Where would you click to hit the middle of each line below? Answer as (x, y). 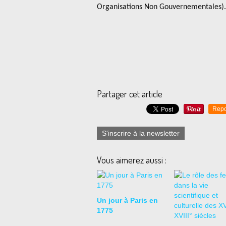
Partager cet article (130, 94)
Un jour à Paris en (127, 200)
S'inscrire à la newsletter (141, 133)
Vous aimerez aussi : (132, 160)
